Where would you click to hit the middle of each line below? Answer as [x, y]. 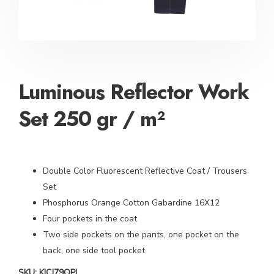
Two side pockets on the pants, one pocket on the [141, 235]
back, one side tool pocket [94, 250]
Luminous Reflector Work [134, 92]
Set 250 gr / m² [91, 119]
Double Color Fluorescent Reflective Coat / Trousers [145, 171]
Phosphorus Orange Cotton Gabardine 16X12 [131, 203]
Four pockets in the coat [90, 219]
